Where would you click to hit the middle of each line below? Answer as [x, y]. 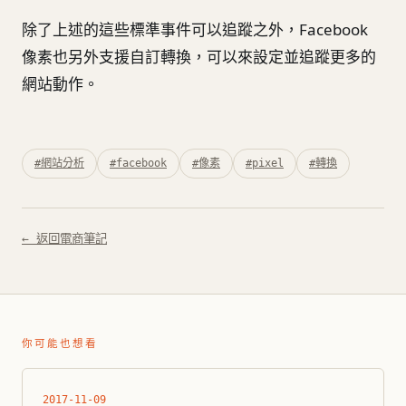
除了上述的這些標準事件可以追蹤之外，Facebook [195, 30]
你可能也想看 [60, 343]
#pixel [265, 163]
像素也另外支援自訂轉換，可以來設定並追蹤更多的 [199, 57]
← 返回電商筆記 [64, 238]
